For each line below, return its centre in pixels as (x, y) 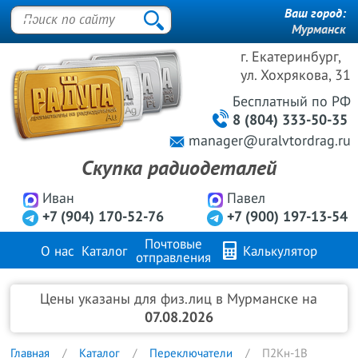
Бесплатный (272, 102)
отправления (174, 258)
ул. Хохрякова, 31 (296, 76)
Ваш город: (315, 14)
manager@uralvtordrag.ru (270, 141)
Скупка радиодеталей (179, 169)
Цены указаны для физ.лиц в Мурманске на (179, 299)
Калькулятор (278, 252)
